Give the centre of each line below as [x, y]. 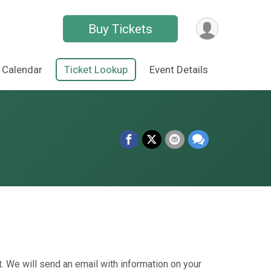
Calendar [22, 69]
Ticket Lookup [96, 69]
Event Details [179, 69]
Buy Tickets [121, 29]
